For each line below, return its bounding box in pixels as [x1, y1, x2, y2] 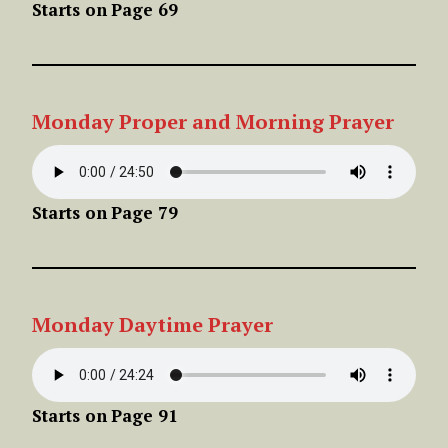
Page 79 [111, 200, 178, 224]
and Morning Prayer [192, 107, 394, 135]
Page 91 [111, 403, 178, 427]
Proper [119, 107, 192, 135]
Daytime [119, 310, 203, 338]
